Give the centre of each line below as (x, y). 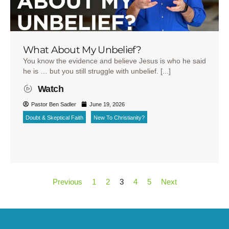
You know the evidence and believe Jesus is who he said (114, 61)
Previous (67, 181)
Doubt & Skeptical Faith (54, 117)
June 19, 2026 (107, 104)
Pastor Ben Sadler (54, 104)
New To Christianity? (119, 117)
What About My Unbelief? (82, 50)
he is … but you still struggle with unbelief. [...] (97, 71)
